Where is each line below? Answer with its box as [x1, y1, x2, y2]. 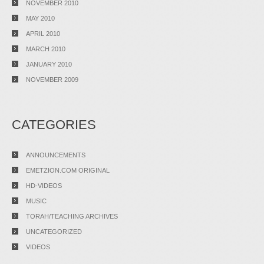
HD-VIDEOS [26, 182, 62, 189]
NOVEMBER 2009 [26, 76, 78, 83]
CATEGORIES [12, 117, 96, 132]
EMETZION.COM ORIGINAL [26, 167, 110, 174]
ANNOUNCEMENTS [26, 151, 85, 159]
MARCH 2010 [26, 45, 65, 52]
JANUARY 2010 [26, 61, 72, 68]
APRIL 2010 [26, 30, 60, 37]
